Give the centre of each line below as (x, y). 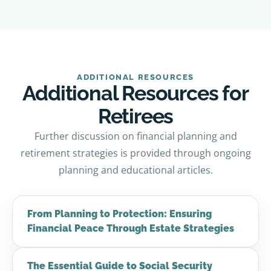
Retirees (135, 116)
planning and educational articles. (135, 170)
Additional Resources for (135, 93)
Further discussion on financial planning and (135, 136)
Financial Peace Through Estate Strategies (131, 229)
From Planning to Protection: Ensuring (119, 214)
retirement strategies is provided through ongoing (135, 153)
